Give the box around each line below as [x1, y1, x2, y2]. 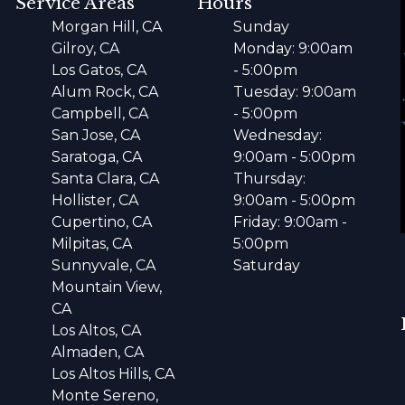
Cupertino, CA [52, 213, 153, 231]
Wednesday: [232, 127, 322, 145]
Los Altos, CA [52, 322, 142, 340]
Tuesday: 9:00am [232, 83, 356, 101]
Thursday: [232, 170, 306, 188]
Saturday [232, 257, 300, 275]
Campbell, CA [52, 105, 149, 123]
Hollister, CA [52, 192, 139, 210]
